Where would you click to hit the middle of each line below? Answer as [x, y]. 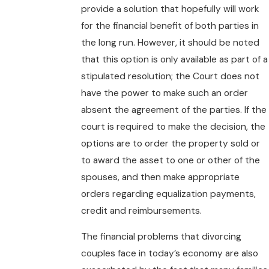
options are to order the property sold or [170, 143]
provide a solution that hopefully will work [170, 9]
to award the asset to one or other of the [170, 160]
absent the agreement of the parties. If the [174, 110]
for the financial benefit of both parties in [170, 26]
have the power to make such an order [164, 93]
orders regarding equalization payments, [168, 194]
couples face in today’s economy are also [169, 254]
